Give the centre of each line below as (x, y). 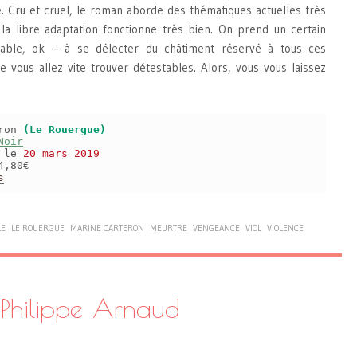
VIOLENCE (285, 228)
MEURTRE (169, 228)
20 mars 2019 (61, 154)
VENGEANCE (216, 228)
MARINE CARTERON (107, 228)
